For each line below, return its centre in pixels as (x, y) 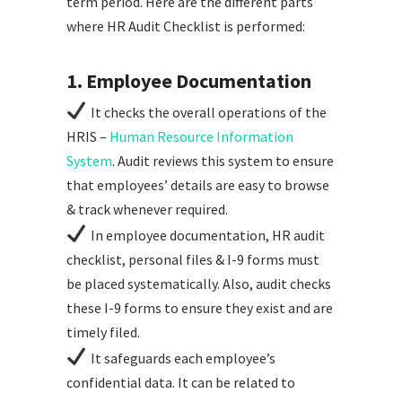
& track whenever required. (147, 209)
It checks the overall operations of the (208, 112)
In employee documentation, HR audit (207, 235)
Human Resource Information (201, 136)
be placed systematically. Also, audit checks (199, 283)
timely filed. (103, 332)
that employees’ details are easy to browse (198, 184)
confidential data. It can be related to (181, 382)
